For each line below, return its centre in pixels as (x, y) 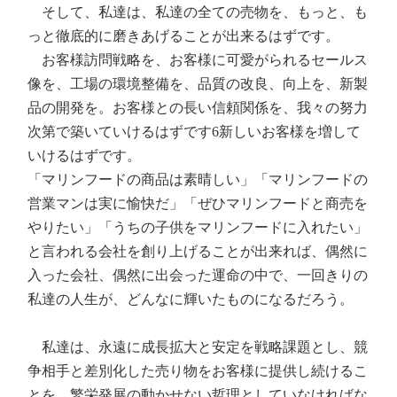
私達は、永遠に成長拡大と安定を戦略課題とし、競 (198, 347)
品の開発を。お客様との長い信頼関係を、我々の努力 (198, 108)
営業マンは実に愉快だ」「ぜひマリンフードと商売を (198, 203)
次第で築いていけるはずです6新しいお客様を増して (195, 132)
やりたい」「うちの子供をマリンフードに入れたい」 (198, 227)
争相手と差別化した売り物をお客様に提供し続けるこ (198, 371)
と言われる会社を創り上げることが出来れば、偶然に (198, 251)
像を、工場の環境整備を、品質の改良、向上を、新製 (198, 84)
